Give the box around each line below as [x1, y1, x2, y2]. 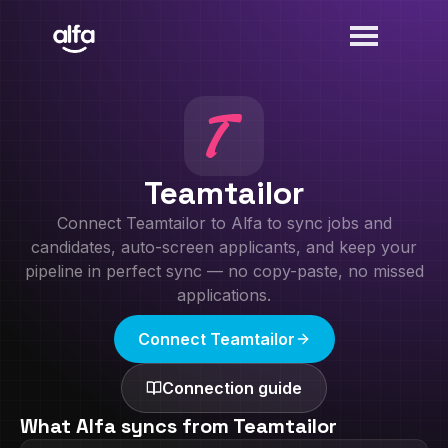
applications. [177, 285, 271, 305]
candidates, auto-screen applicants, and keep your [31, 237, 417, 257]
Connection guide [162, 378, 302, 398]
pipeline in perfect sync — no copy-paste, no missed [24, 261, 424, 281]
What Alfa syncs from [20, 413, 233, 439]
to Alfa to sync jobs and [205, 213, 392, 233]
